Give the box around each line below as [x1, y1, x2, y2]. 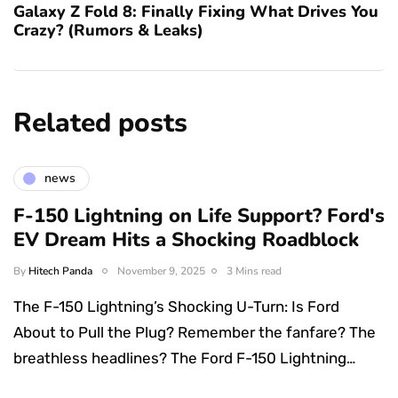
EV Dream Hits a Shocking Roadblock [13, 226, 359, 253]
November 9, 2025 [117, 263, 205, 278]
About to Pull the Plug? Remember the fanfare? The [13, 322, 376, 341]
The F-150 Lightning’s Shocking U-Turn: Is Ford [13, 297, 339, 315]
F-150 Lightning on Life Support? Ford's [13, 202, 385, 229]
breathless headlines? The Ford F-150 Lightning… [13, 348, 355, 367]
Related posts [13, 104, 187, 141]
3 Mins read [227, 263, 282, 278]
